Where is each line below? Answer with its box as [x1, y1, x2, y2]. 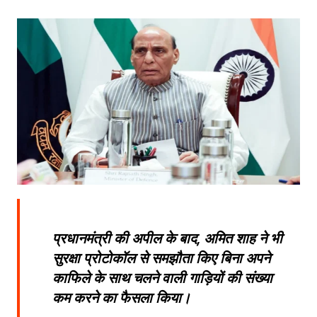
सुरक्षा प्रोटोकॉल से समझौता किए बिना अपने [52, 250, 270, 267]
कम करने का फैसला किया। [52, 289, 190, 307]
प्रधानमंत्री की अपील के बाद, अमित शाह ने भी [52, 230, 282, 248]
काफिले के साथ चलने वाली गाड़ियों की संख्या [52, 270, 272, 287]
